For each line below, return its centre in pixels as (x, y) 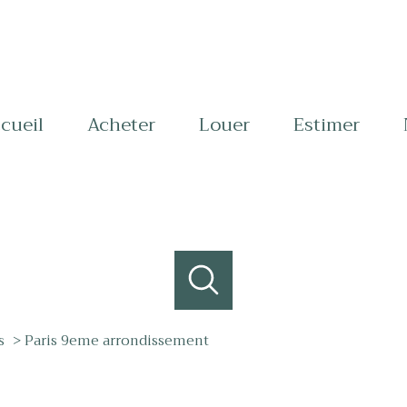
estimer (332, 125)
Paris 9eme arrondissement (116, 340)
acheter (127, 125)
